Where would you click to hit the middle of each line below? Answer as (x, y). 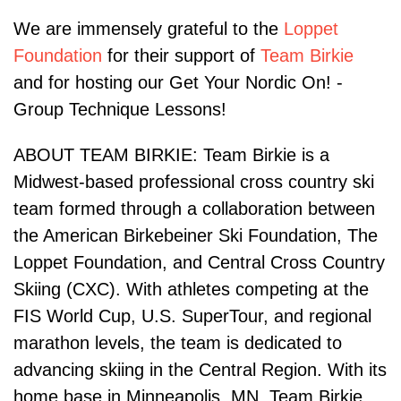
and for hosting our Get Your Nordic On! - (178, 83)
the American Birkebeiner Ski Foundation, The (196, 236)
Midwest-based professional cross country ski (194, 182)
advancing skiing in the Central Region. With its (200, 370)
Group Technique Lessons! (120, 110)
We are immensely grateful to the (149, 29)
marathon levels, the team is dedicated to (178, 343)
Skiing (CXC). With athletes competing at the (191, 290)
